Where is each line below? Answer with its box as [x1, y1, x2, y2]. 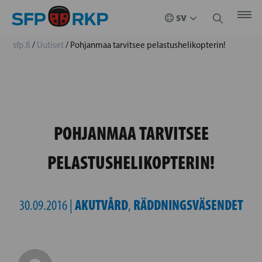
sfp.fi [13, 40, 30, 50]
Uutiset [37, 40, 64, 50]
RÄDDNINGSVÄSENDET [133, 196, 243, 213]
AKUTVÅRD [74, 196, 128, 213]
